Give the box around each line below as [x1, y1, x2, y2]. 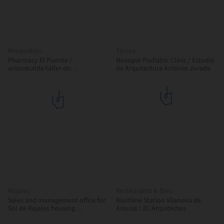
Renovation [8, 46, 42, 56]
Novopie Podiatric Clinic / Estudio [116, 55, 214, 65]
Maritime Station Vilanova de [116, 195, 201, 205]
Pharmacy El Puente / [8, 55, 69, 65]
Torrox [116, 46, 135, 56]
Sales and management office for [8, 195, 105, 205]
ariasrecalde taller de [8, 63, 70, 73]
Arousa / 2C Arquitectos [116, 203, 186, 213]
